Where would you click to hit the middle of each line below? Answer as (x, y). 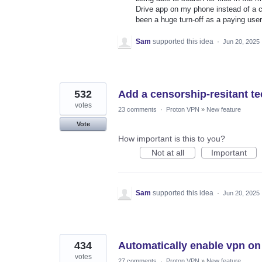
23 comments (137, 110)
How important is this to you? (172, 139)
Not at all (168, 153)
